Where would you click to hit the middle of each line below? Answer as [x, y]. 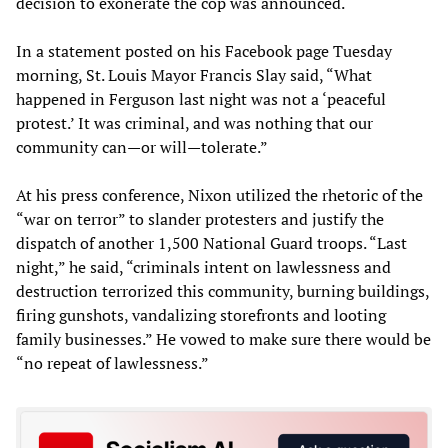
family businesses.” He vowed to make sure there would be [223, 338]
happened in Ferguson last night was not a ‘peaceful [201, 98]
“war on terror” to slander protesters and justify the [200, 218]
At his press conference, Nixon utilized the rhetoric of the [219, 194]
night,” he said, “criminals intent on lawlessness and [203, 266]
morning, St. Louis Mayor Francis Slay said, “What [194, 74]
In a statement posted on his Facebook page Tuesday [204, 50]
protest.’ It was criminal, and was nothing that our [194, 122]
